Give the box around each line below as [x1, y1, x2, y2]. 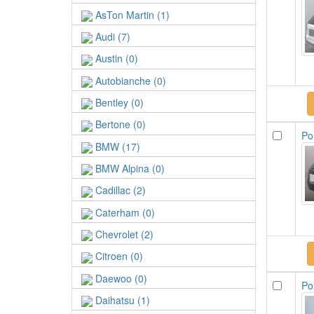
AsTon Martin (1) [93, 7, 170, 22]
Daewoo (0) [93, 271, 147, 285]
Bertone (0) [93, 117, 146, 132]
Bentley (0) [93, 95, 144, 109]
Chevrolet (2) [93, 226, 153, 241]
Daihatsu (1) [93, 292, 150, 307]
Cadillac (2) [93, 183, 146, 198]
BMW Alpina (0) [93, 161, 165, 175]
